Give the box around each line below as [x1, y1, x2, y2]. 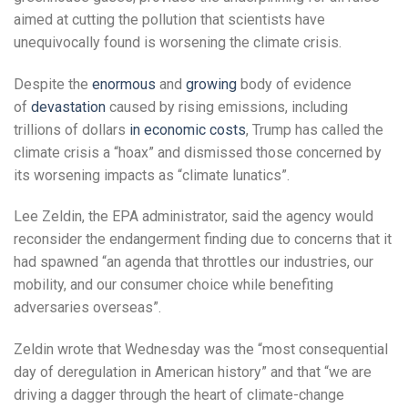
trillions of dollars [14, 120, 129, 138]
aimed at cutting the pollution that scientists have [14, 10, 325, 28]
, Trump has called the [246, 120, 383, 138]
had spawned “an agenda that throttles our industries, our [14, 253, 373, 271]
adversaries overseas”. [14, 299, 161, 317]
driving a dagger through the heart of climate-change [14, 386, 344, 404]
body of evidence [237, 75, 352, 93]
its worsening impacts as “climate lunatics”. [14, 166, 290, 184]
